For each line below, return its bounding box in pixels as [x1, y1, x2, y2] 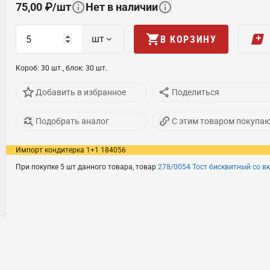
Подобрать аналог [36, 116, 109, 126]
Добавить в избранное [36, 87, 126, 97]
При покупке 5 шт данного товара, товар [16, 163, 158, 171]
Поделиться [172, 87, 219, 97]
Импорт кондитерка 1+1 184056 [16, 146, 126, 154]
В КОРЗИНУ [160, 33, 217, 45]
